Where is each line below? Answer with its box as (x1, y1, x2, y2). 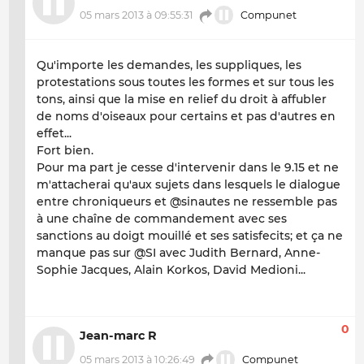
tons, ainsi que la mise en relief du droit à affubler (37, 92, 327, 107)
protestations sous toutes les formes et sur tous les (37, 75, 334, 90)
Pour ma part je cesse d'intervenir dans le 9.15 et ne (37, 160, 339, 175)
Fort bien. (37, 143, 93, 158)
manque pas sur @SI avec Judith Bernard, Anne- (37, 245, 320, 261)
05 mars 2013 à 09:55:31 (80, 8, 193, 21)
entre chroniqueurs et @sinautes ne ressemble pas (37, 194, 337, 210)
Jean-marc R (80, 327, 157, 343)
